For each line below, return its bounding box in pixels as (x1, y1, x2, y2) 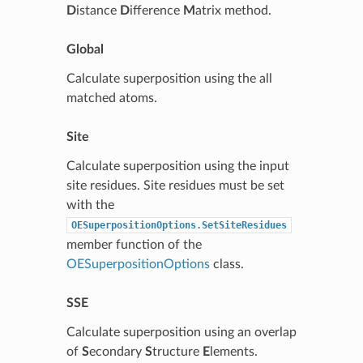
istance (75, 3, 120, 17)
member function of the (66, 237, 202, 251)
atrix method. (194, 3, 271, 17)
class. (209, 257, 244, 271)
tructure (152, 344, 203, 358)
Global (66, 42, 104, 56)
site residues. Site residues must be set (66, 178, 284, 192)
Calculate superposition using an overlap (66, 325, 297, 339)
